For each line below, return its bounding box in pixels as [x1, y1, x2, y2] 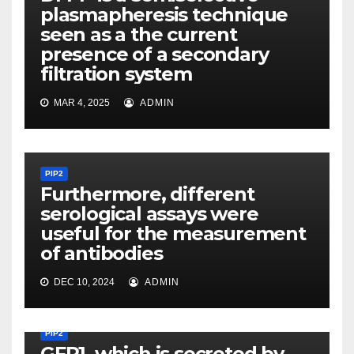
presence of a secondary [40, 43, 269, 66]
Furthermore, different [40, 183, 254, 206]
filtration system [40, 62, 192, 86]
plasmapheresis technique [40, 3, 288, 27]
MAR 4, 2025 [51, 97, 110, 109]
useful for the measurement [40, 222, 306, 246]
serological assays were [40, 202, 258, 226]
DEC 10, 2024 [51, 277, 115, 288]
